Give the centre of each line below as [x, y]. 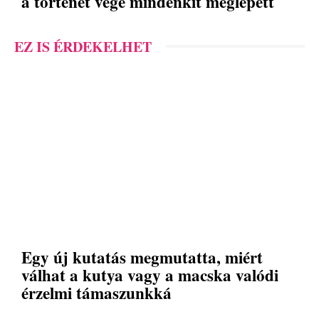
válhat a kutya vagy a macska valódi [150, 275]
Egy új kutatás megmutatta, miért [142, 257]
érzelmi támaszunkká [96, 293]
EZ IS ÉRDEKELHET [83, 46]
